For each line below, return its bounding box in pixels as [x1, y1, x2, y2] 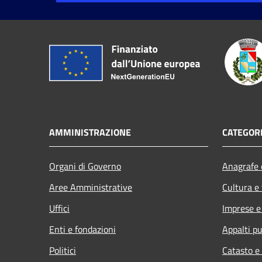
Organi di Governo [49, 158, 121, 173]
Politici [49, 243, 76, 257]
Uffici [49, 201, 70, 215]
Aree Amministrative [49, 180, 132, 194]
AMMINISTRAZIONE [49, 125, 131, 139]
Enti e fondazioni [49, 222, 116, 236]
